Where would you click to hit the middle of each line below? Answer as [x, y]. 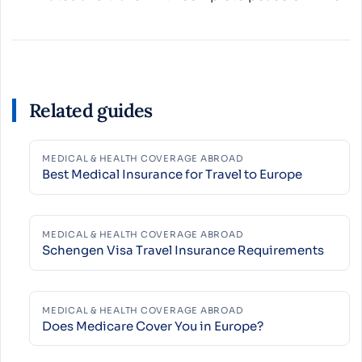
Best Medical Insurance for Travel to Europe [172, 175]
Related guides [91, 110]
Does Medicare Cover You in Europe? [152, 326]
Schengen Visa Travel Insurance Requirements [183, 250]
